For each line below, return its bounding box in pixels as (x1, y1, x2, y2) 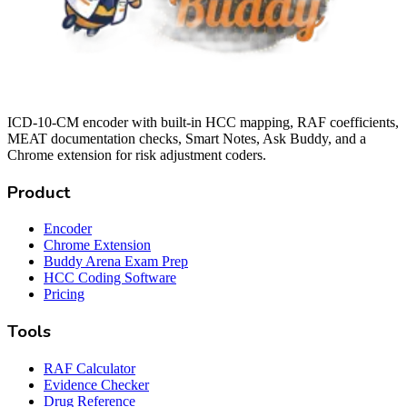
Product (7, 180, 71, 204)
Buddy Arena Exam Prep (44, 253, 188, 270)
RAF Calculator (44, 360, 135, 376)
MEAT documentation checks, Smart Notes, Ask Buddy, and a (7, 130, 366, 146)
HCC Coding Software (44, 270, 176, 286)
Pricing (44, 286, 84, 303)
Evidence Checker (44, 376, 149, 392)
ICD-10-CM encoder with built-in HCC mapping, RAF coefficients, (7, 114, 399, 130)
